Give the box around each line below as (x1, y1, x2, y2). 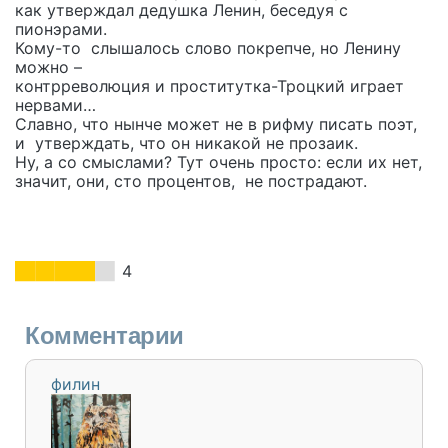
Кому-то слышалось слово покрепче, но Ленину (15, 38, 401, 58)
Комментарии (25, 322, 184, 349)
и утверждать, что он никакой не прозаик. (15, 133, 358, 153)
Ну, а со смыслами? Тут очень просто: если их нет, (15, 152, 427, 172)
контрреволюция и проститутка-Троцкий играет (15, 76, 404, 96)
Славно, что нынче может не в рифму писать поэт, (15, 114, 417, 134)
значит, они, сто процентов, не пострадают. (15, 171, 367, 191)
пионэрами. (15, 19, 107, 39)
